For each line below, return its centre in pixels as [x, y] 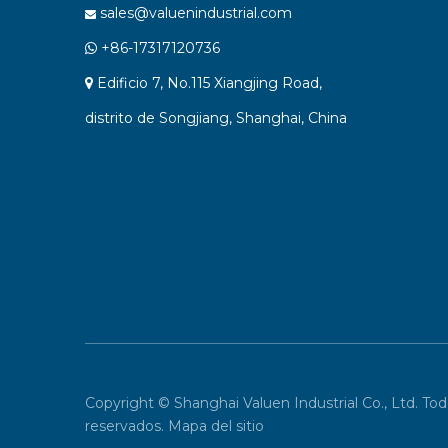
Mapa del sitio [215, 426]
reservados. [126, 426]
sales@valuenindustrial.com [195, 12]
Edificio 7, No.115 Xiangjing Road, [209, 82]
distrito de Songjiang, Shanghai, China [215, 117]
